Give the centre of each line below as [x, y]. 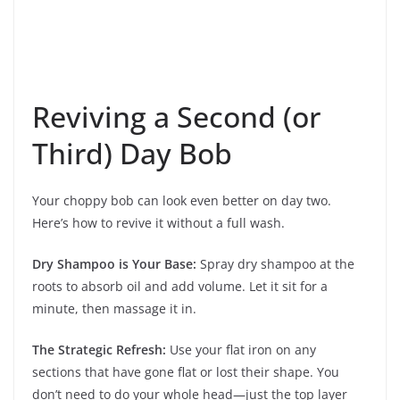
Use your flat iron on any [241, 349]
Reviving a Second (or [176, 116]
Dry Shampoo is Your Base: [114, 263]
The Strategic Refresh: [99, 349]
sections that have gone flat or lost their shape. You [186, 371]
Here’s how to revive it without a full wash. [158, 222]
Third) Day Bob [132, 153]
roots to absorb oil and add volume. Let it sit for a [180, 286]
